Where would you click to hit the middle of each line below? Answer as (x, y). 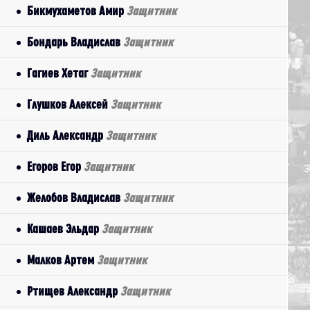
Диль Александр (66, 135)
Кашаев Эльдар (64, 229)
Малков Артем (62, 260)
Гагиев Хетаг (59, 73)
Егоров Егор (55, 166)
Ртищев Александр (74, 291)
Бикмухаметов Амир (77, 11)
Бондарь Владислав (75, 42)
